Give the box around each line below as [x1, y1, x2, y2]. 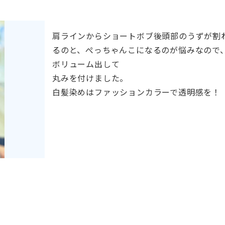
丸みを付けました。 [52, 71, 129, 84]
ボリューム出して [52, 57, 120, 70]
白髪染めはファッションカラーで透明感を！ [52, 85, 220, 98]
